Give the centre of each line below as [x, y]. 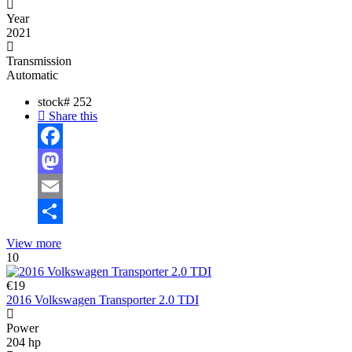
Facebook [62, 161]
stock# [55, 102]
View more [34, 244]
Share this [71, 116]
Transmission [39, 61]
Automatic [32, 75]
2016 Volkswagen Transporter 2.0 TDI [103, 300]
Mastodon [62, 186]
